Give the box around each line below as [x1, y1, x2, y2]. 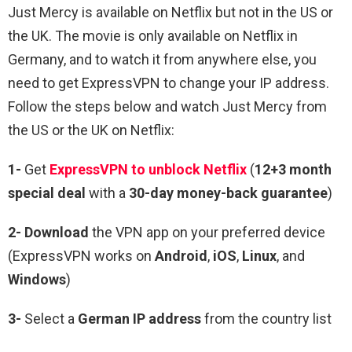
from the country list [201, 310, 332, 327]
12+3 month [255, 160, 332, 178]
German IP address [78, 310, 201, 327]
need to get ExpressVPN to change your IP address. [8, 74, 329, 91]
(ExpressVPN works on [8, 247, 155, 264]
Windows [8, 270, 66, 288]
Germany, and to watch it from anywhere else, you [8, 50, 317, 68]
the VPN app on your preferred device [89, 223, 325, 240]
